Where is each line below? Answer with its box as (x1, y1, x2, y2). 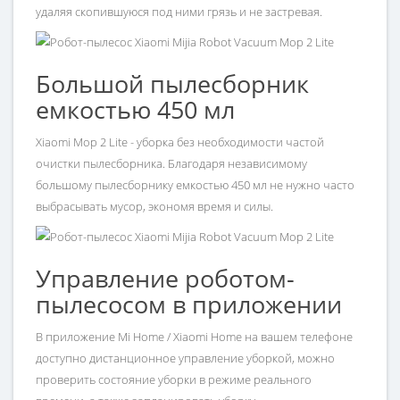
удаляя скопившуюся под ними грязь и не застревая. (36, 4, 322, 21)
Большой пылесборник (36, 67, 309, 101)
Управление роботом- (36, 262, 295, 296)
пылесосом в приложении (36, 287, 342, 321)
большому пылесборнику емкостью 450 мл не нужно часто (36, 177, 354, 194)
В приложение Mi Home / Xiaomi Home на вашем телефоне (36, 329, 353, 346)
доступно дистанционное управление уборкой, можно (36, 350, 335, 367)
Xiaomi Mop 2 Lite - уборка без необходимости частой (36, 134, 324, 151)
